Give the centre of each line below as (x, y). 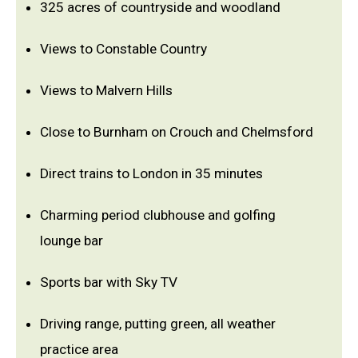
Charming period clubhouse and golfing (158, 215)
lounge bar (72, 241)
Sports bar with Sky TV (109, 282)
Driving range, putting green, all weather (158, 324)
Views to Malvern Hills (106, 91)
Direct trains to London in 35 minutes (151, 174)
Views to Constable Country (123, 49)
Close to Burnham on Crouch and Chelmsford (177, 132)
